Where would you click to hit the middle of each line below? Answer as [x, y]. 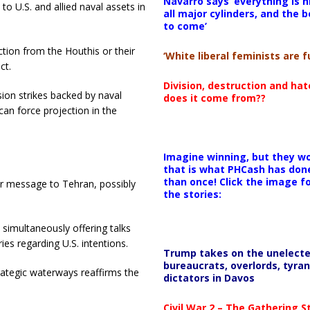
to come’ [185, 26]
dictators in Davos [209, 277]
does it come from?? [214, 98]
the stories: [192, 194]
